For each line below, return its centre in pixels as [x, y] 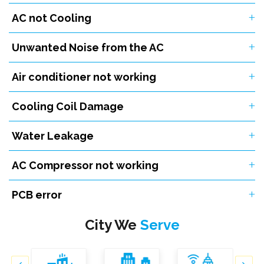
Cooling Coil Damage [68, 107]
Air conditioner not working [84, 77]
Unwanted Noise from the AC [88, 48]
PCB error [37, 195]
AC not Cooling [52, 18]
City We [112, 225]
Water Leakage [53, 136]
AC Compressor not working [85, 166]
